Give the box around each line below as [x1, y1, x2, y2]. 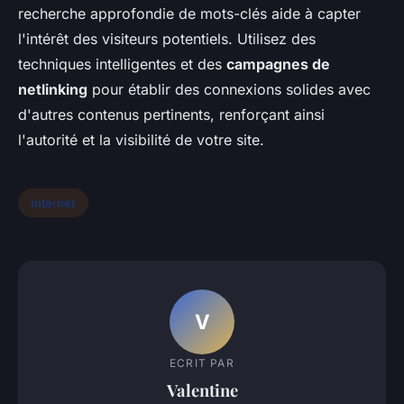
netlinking [18, 80, 87, 98]
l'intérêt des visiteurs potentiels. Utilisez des [18, 30, 316, 48]
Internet [31, 195, 76, 210]
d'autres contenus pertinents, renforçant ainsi [18, 106, 325, 124]
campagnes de [226, 55, 330, 73]
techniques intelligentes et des [18, 55, 226, 73]
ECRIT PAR [170, 355, 234, 370]
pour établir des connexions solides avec [87, 80, 371, 98]
